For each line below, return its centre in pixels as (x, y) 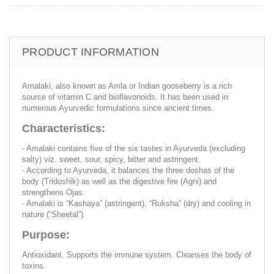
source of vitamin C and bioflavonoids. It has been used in (125, 97)
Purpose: (46, 235)
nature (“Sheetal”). (54, 214)
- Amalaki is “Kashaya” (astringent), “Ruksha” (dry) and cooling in (136, 203)
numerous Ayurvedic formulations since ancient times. (118, 108)
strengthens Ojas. (54, 192)
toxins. (34, 265)
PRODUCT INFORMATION (91, 52)
